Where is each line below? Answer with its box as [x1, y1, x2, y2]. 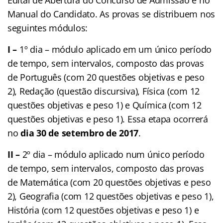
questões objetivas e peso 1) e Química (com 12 [7, 99, 202, 111]
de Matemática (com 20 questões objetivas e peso [7, 176, 211, 188]
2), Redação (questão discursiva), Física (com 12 [7, 85, 200, 97]
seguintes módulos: [7, 21, 88, 34]
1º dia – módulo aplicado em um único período [17, 43, 212, 55]
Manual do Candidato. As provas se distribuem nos [7, 7, 216, 20]
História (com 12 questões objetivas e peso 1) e [7, 204, 199, 216]
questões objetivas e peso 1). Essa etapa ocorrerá [7, 112, 208, 125]
